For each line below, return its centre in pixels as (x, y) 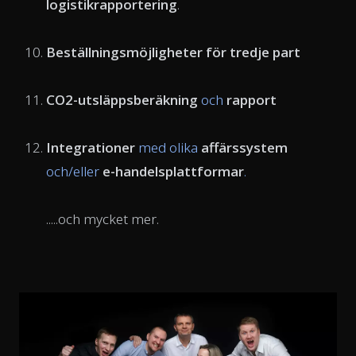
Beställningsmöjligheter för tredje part (173, 52)
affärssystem (243, 147)
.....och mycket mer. (103, 219)
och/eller (73, 171)
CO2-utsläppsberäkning (122, 99)
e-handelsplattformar (172, 171)
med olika (168, 147)
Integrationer (92, 147)
